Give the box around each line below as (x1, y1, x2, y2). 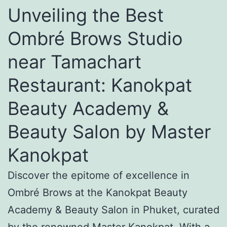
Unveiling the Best (8, 4, 164, 26)
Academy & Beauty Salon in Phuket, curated (8, 203, 219, 216)
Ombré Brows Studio (8, 27, 182, 50)
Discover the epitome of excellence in (8, 169, 190, 181)
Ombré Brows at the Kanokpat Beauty (8, 186, 187, 199)
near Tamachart (8, 50, 141, 73)
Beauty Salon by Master (8, 120, 211, 143)
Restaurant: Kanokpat (8, 73, 192, 96)
